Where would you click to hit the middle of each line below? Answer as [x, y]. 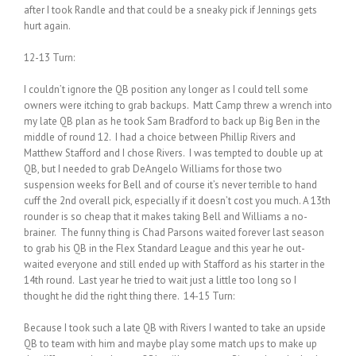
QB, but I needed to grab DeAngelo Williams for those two [153, 168]
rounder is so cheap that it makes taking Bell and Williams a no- [166, 216]
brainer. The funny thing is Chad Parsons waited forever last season [174, 232]
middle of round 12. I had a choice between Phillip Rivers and [160, 137]
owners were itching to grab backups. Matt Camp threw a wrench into [178, 105]
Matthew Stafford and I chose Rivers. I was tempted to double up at [173, 153]
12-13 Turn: [49, 57]
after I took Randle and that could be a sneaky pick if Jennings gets [170, 10]
